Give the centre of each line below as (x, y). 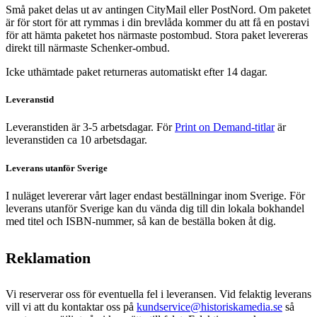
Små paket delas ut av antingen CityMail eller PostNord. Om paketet (158, 10)
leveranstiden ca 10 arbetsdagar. (76, 140)
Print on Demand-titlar (225, 127)
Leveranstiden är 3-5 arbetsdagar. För (90, 127)
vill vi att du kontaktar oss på (71, 306)
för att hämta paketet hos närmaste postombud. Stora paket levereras (157, 35)
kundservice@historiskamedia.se (209, 306)
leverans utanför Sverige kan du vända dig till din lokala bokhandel (155, 208)
